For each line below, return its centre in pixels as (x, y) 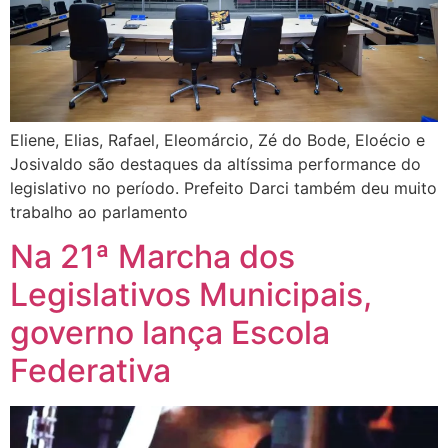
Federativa (90, 370)
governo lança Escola (170, 332)
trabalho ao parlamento (99, 211)
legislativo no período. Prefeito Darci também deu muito (223, 187)
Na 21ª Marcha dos (152, 256)
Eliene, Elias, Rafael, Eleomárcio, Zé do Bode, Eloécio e (217, 139)
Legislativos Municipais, (191, 294)
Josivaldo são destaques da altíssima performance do (215, 163)
